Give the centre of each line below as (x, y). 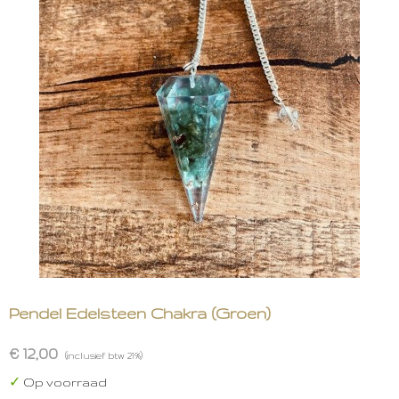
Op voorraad (64, 383)
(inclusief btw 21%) (104, 355)
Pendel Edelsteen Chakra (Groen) (140, 313)
